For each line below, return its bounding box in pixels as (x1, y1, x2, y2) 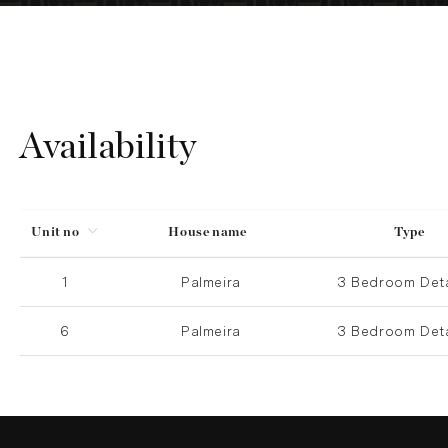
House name (168, 226, 247, 239)
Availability (20, 129, 196, 165)
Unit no (31, 226, 80, 239)
